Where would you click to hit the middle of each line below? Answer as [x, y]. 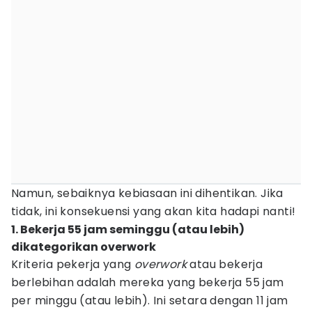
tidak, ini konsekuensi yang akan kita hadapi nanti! [154, 211]
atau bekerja [225, 264]
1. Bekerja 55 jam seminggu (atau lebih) [128, 229]
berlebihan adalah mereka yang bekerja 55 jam [148, 282]
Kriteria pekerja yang [73, 264]
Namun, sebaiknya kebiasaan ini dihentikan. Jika [147, 193]
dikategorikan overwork [84, 247]
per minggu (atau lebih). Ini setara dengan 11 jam [150, 301]
